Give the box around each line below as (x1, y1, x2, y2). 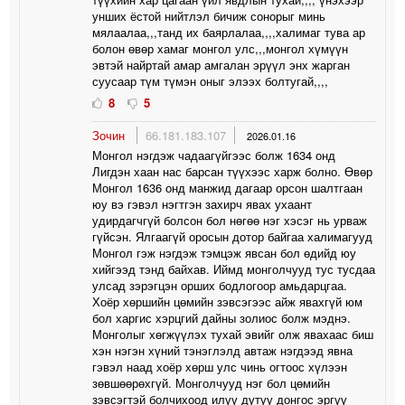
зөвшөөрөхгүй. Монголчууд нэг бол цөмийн (92, 373, 331, 391)
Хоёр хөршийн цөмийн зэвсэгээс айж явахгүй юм (92, 292, 363, 310)
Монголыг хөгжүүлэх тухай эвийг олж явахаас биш (92, 325, 374, 343)
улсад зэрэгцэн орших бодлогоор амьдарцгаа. (92, 276, 348, 294)
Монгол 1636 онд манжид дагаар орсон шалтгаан (92, 178, 363, 196)
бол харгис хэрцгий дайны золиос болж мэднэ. (92, 308, 352, 326)
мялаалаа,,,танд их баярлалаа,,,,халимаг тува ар (92, 23, 366, 41)
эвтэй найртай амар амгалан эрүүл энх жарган (92, 55, 351, 73)
